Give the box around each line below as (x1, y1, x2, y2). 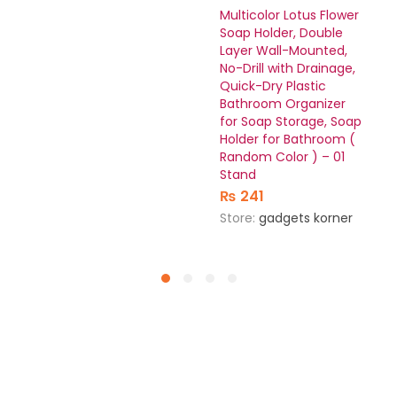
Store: (220, 209, 259, 228)
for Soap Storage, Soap (220, 113, 362, 131)
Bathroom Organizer (220, 95, 346, 113)
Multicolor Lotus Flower (220, 6, 359, 25)
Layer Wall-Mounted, (220, 42, 347, 60)
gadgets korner (259, 209, 353, 228)
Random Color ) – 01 (220, 148, 345, 167)
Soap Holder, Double (220, 24, 343, 43)
